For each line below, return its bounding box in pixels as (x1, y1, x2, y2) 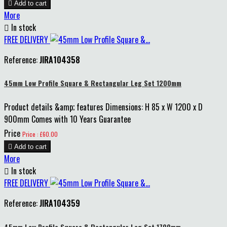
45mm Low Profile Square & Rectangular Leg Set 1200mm (4, 78, 181, 89)
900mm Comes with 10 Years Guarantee (4, 113, 131, 126)
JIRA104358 (40, 53, 80, 66)
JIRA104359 (40, 197, 80, 210)
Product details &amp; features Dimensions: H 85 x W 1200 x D (4, 101, 203, 113)
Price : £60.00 (22, 130, 58, 139)
